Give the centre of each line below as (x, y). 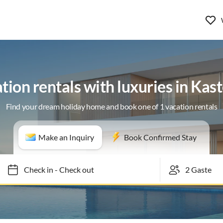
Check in (34, 169)
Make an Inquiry (66, 137)
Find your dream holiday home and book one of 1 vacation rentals (111, 106)
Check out (72, 169)
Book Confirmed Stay (160, 137)
